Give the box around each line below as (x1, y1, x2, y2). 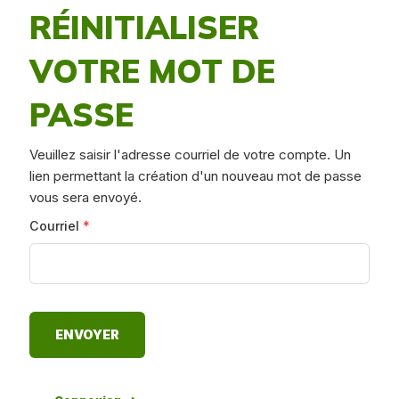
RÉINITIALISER (28, 7, 259, 48)
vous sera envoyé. (28, 189, 142, 207)
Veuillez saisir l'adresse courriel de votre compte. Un (28, 146, 351, 164)
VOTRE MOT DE (28, 51, 275, 92)
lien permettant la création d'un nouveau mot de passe (28, 167, 362, 185)
